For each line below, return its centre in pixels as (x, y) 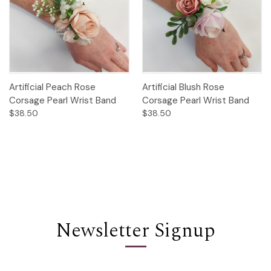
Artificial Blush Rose (183, 87)
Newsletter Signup (135, 231)
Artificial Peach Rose (52, 87)
